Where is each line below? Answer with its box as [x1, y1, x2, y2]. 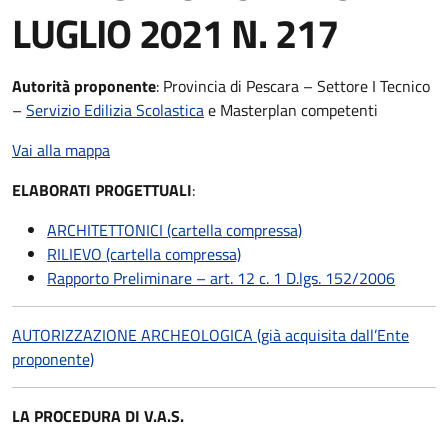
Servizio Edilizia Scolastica [26, 98, 204, 122]
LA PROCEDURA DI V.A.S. [12, 404, 184, 428]
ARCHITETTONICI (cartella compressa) [47, 218, 303, 242]
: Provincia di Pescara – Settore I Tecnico [156, 74, 430, 98]
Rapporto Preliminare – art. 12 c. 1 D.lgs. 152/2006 [47, 266, 396, 290]
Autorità [12, 74, 70, 98]
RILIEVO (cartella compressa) [47, 242, 242, 266]
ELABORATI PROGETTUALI [12, 178, 192, 202]
